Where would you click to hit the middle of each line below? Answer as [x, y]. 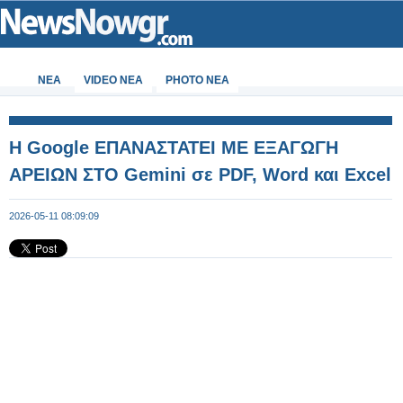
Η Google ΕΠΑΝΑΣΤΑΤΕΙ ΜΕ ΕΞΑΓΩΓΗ [174, 148]
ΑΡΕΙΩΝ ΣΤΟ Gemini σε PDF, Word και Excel [200, 175]
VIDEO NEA [113, 80]
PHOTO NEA [197, 80]
